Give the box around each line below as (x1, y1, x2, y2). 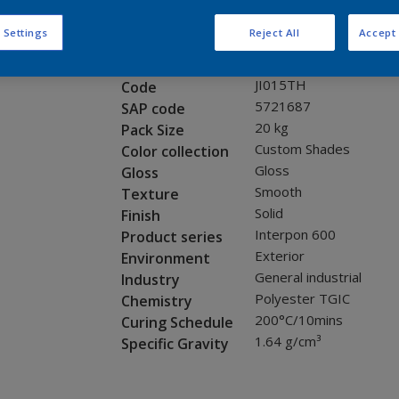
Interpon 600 (254, 225, 336, 244)
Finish (120, 206, 160, 226)
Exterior (254, 247, 305, 265)
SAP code (120, 99, 185, 119)
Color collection (120, 142, 229, 162)
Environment (120, 248, 210, 269)
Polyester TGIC (254, 289, 350, 308)
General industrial (254, 268, 362, 287)
